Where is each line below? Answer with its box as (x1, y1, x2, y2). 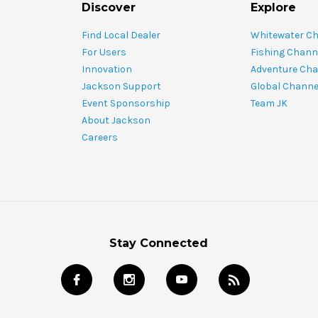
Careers (82, 131, 118, 143)
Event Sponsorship (82, 97, 170, 109)
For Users (82, 46, 126, 58)
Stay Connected (109, 236, 209, 250)
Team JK (251, 97, 287, 109)
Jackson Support (82, 80, 161, 92)
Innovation (82, 63, 132, 75)
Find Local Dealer (82, 29, 160, 41)
